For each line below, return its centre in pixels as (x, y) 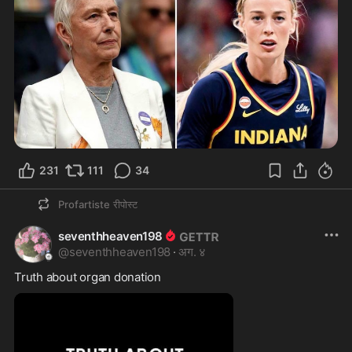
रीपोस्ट (125, 205)
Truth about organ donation (89, 277)
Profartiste (84, 205)
